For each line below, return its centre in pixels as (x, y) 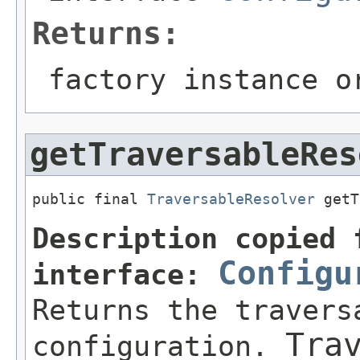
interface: (125, 274)
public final (90, 199)
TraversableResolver (231, 199)
